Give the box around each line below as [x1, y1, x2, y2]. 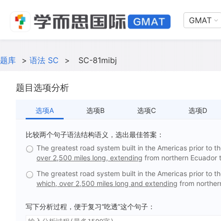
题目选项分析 [16, 82, 69, 93]
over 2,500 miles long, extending [37, 153, 143, 162]
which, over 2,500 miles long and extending [37, 179, 178, 187]
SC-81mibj [78, 55, 117, 65]
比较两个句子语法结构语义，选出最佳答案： [26, 130, 164, 139]
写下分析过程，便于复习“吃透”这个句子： [26, 202, 155, 211]
